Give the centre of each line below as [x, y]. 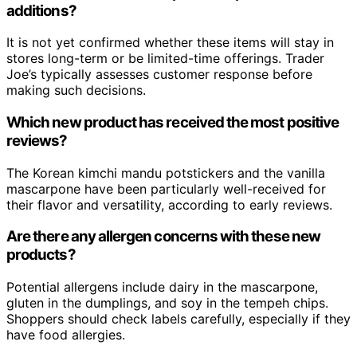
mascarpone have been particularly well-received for [166, 188]
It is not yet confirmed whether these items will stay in [170, 43]
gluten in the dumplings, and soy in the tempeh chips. [167, 303]
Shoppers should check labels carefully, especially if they [178, 319]
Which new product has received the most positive [173, 122]
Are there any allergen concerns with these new [163, 237]
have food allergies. [66, 335]
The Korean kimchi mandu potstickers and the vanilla [166, 173]
